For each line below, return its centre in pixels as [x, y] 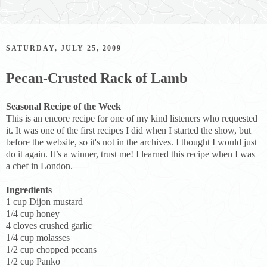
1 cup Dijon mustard [44, 201]
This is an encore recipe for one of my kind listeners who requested [132, 118]
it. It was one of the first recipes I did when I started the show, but [128, 130]
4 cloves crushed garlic [49, 225]
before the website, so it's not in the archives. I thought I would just [131, 142]
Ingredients [29, 190]
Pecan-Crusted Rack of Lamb [97, 78]
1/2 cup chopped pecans [51, 249]
